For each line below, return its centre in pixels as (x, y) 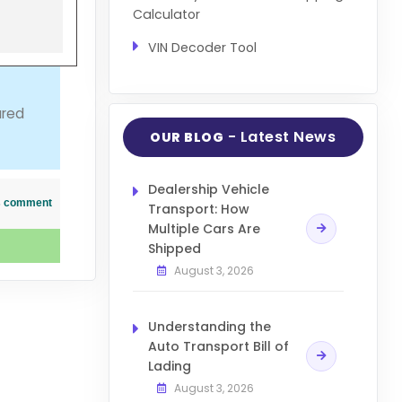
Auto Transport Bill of (218, 347)
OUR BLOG (187, 138)
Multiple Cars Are (204, 229)
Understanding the (209, 327)
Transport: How (198, 210)
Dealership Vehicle (208, 190)
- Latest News (280, 137)
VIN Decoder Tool (202, 47)
